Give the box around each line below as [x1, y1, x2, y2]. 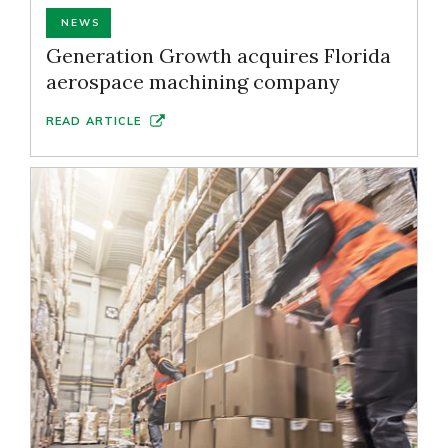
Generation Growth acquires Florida [46, 43, 391, 68]
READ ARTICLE [46, 114, 142, 128]
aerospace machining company [46, 69, 340, 94]
